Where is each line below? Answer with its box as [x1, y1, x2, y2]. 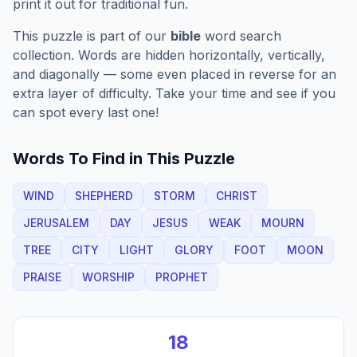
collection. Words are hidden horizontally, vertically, [13, 47, 325, 63]
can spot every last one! [13, 104, 159, 120]
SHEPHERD [75, 189, 133, 202]
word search [201, 28, 281, 44]
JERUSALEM [23, 216, 89, 229]
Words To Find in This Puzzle [13, 149, 235, 168]
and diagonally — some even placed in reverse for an [13, 66, 336, 82]
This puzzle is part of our [13, 28, 171, 44]
